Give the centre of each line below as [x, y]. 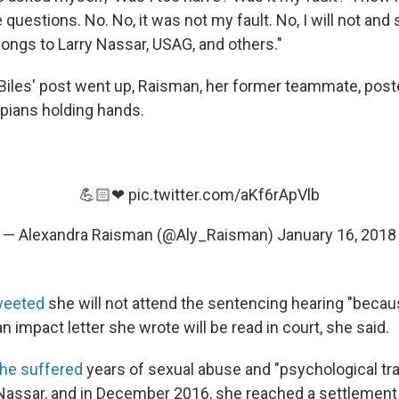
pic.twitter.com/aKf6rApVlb [224, 195]
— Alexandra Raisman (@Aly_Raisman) [140, 235]
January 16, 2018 [337, 235]
